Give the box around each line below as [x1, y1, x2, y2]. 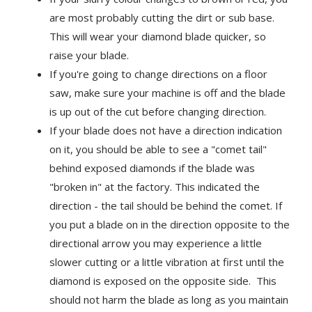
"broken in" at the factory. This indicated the [49, 179, 260, 194]
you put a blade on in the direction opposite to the [49, 217, 290, 231]
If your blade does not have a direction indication [49, 123, 283, 137]
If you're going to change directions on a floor [49, 66, 268, 81]
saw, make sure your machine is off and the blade [49, 85, 286, 100]
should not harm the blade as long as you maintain [49, 292, 289, 306]
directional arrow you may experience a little [49, 235, 263, 250]
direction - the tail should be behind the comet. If [49, 198, 283, 212]
